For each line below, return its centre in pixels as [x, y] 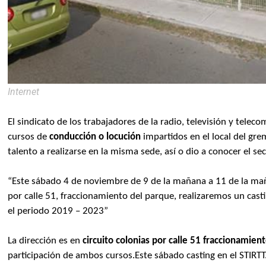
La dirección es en [45, 240]
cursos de [29, 137]
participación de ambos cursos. [72, 255]
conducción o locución [95, 137]
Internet [24, 91]
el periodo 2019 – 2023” [58, 211]
